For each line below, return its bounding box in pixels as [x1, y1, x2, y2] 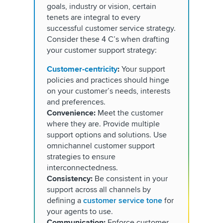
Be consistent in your [95, 174, 168, 184]
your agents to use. [47, 207, 115, 217]
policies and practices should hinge [47, 75, 169, 85]
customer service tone [83, 196, 162, 206]
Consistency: [47, 174, 95, 184]
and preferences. [47, 97, 108, 107]
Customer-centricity [47, 64, 117, 74]
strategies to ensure [47, 152, 115, 162]
